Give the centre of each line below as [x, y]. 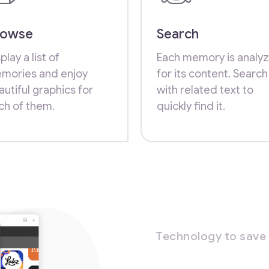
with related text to [205, 89]
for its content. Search [212, 73]
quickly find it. [191, 106]
